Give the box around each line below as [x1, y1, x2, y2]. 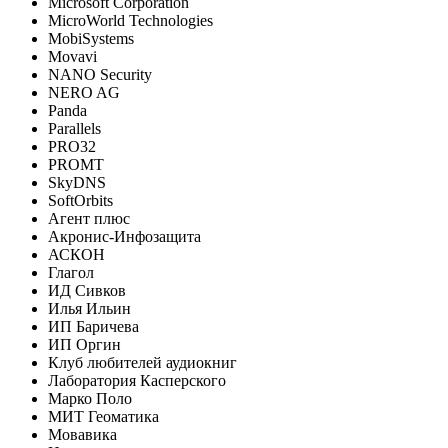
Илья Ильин [48, 299, 131, 317]
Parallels [48, 119, 101, 137]
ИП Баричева [48, 317, 139, 335]
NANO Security [48, 65, 152, 83]
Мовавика [48, 425, 117, 443]
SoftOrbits [48, 191, 113, 209]
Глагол [48, 263, 94, 281]
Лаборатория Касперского [48, 371, 226, 389]
